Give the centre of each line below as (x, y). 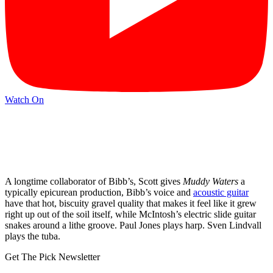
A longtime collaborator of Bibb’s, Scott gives (94, 182)
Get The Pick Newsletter (52, 257)
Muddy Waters (211, 182)
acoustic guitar (221, 193)
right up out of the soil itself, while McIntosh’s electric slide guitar (130, 214)
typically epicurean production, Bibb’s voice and (99, 193)
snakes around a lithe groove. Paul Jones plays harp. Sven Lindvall (133, 225)
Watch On (24, 100)
